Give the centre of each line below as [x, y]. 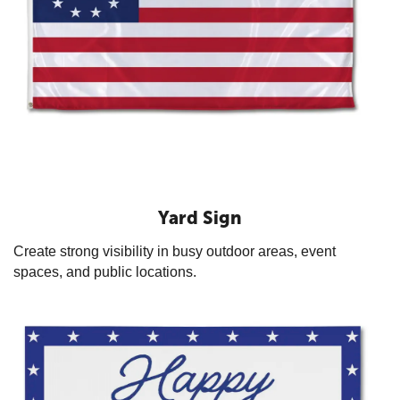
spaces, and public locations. [105, 271]
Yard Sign [200, 217]
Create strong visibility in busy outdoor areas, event [175, 251]
